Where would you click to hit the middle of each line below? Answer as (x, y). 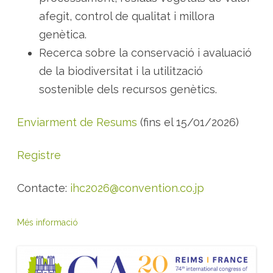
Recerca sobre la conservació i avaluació (145, 53)
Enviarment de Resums (79, 122)
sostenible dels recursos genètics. (128, 89)
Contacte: (44, 188)
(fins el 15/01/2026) (190, 122)
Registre (39, 155)
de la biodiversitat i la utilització (121, 71)
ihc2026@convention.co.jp (137, 188)
